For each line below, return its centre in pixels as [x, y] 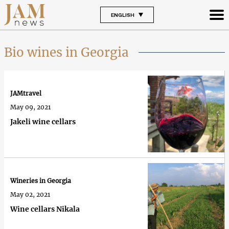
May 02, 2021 [30, 195]
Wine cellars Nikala [45, 209]
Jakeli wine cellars [43, 122]
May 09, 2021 [30, 107]
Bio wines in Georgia [66, 52]
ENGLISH [122, 15]
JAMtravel [26, 94]
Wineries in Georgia [41, 181]
